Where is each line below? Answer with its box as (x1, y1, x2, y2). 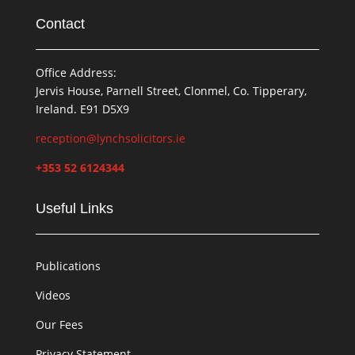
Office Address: (35, 64, 116, 80)
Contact (35, 15, 85, 32)
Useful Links (35, 200, 113, 216)
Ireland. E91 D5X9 (35, 101, 129, 116)
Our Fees (35, 316, 83, 332)
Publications (35, 258, 101, 273)
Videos (35, 287, 71, 303)
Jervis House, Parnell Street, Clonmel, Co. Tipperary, (35, 82, 307, 98)
